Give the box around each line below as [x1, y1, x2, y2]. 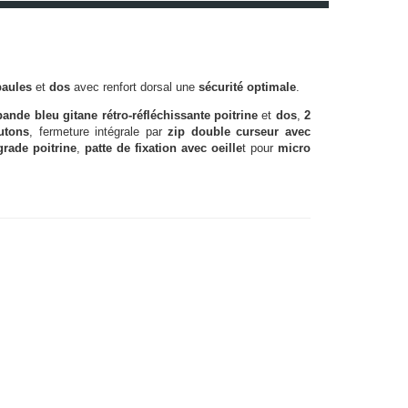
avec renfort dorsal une [70, 80, 199, 94]
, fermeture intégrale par [29, 125, 162, 138]
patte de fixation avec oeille [84, 141, 242, 155]
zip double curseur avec [161, 125, 311, 138]
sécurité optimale [199, 80, 296, 94]
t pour [241, 141, 279, 155]
